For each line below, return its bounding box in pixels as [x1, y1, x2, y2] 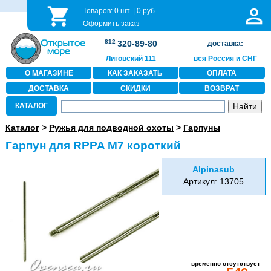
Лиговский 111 [106, 54, 157, 63]
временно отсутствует [191, 260, 261, 267]
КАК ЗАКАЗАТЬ [108, 69, 163, 78]
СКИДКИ [120, 83, 151, 93]
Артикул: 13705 [183, 177, 244, 187]
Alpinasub [192, 165, 235, 175]
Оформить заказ [83, 19, 140, 28]
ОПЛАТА [207, 69, 237, 78]
